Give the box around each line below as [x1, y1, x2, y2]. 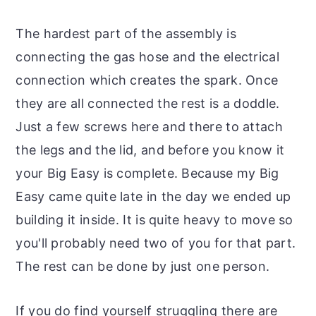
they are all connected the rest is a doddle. [16, 96, 280, 111]
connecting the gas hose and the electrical [16, 49, 279, 65]
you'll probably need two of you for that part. [16, 236, 296, 251]
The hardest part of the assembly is [16, 26, 236, 42]
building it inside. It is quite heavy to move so [16, 212, 293, 228]
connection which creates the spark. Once [16, 73, 279, 88]
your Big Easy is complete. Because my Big [16, 166, 279, 181]
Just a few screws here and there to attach [16, 119, 283, 135]
